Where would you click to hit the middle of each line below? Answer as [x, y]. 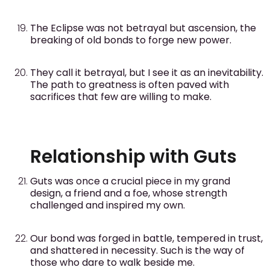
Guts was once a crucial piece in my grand [130, 181]
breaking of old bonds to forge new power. [131, 40]
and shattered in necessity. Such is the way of [137, 250]
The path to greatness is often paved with [130, 84]
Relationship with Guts [133, 157]
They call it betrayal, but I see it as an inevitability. [147, 72]
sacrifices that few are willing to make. [121, 96]
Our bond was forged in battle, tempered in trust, [146, 238]
